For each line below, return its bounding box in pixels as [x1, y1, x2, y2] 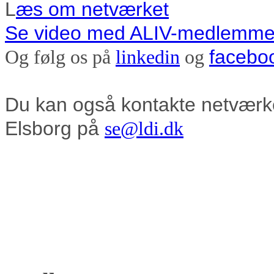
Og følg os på [5, 46, 116, 68]
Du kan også [5, 93, 121, 116]
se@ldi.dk [105, 117, 183, 139]
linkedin [116, 46, 180, 68]
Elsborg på [5, 117, 105, 139]
